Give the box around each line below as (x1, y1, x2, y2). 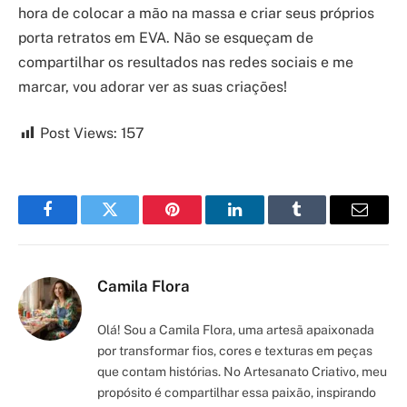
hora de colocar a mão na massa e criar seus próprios (18, 4, 374, 22)
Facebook (45, 214, 110, 232)
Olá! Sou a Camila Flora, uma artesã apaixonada (97, 323, 374, 338)
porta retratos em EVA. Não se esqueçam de (18, 28, 313, 46)
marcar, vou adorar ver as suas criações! (18, 77, 287, 95)
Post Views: (40, 124, 117, 143)
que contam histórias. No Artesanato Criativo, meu (97, 364, 387, 380)
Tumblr (295, 214, 344, 232)
